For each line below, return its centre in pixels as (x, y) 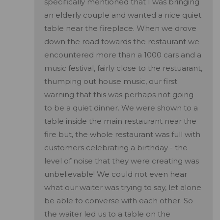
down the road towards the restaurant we (122, 42)
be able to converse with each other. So (119, 201)
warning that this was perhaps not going (119, 95)
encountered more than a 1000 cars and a (123, 55)
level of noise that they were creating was (122, 161)
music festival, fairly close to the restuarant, (123, 68)
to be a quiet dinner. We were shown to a (121, 108)
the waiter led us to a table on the (107, 214)
